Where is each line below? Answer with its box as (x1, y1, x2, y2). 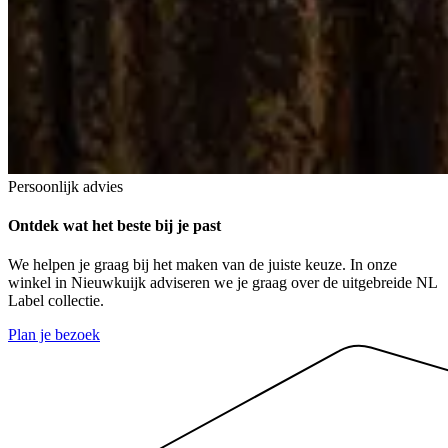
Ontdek (8, 216, 59, 234)
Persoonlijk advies (8, 177, 123, 195)
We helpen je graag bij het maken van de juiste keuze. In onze (8, 256, 397, 274)
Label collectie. (8, 292, 104, 310)
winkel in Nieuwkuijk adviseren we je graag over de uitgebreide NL (8, 274, 437, 292)
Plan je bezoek (8, 326, 100, 344)
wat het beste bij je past (59, 216, 221, 234)
